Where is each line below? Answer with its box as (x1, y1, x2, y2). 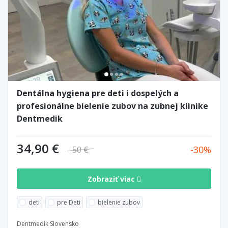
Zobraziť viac (87, 174, 137, 184)
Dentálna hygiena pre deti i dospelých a (17, 88, 179, 99)
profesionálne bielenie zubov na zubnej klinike (17, 100, 208, 112)
